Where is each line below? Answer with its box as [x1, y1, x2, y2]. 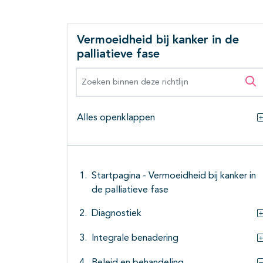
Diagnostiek [92, 209, 141, 219]
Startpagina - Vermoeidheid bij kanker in [92, 171, 256, 181]
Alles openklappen [77, 113, 155, 123]
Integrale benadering [92, 234, 178, 244]
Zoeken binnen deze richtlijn [76, 69, 205, 79]
